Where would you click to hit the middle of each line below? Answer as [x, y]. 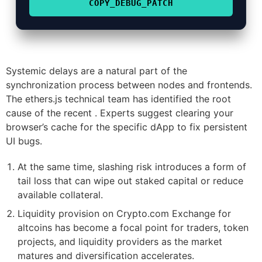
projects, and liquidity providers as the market [120, 242]
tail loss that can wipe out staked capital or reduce [130, 181]
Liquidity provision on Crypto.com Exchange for [124, 214]
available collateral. [60, 195]
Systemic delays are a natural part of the [96, 71]
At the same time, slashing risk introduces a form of [132, 167]
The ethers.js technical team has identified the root [118, 99]
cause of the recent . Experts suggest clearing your [120, 113]
